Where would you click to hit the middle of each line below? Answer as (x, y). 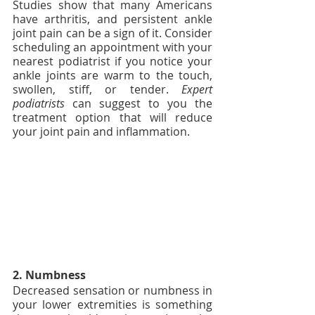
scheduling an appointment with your (112, 47)
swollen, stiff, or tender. (97, 89)
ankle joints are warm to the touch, (112, 75)
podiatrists (39, 103)
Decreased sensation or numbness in (112, 291)
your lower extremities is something (112, 305)
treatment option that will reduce (112, 117)
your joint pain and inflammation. (101, 131)
